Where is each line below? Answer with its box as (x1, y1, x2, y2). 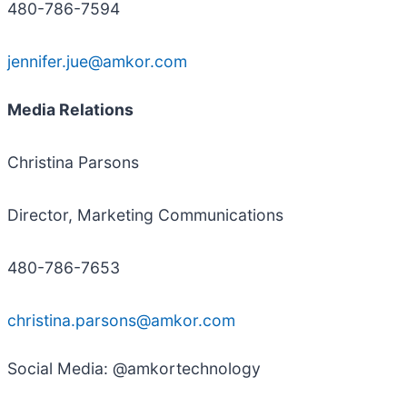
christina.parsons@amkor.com (7, 311, 235, 331)
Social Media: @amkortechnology (7, 359, 261, 379)
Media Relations (7, 100, 134, 120)
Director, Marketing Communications (7, 205, 283, 225)
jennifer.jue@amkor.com (7, 52, 187, 72)
